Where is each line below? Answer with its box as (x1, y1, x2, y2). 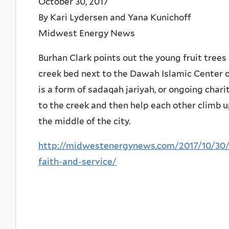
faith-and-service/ (38, 156, 117, 167)
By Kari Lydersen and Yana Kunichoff (38, 12, 191, 22)
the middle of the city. (38, 116, 130, 126)
